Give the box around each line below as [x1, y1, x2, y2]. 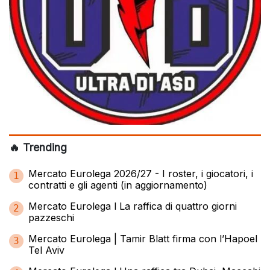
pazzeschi [28, 211, 74, 224]
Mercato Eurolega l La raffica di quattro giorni [28, 199, 237, 212]
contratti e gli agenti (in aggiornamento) [28, 178, 207, 191]
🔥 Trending [9, 140, 67, 154]
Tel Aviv [28, 243, 64, 256]
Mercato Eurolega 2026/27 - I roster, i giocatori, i [28, 167, 253, 180]
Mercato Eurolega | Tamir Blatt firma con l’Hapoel [28, 232, 257, 245]
